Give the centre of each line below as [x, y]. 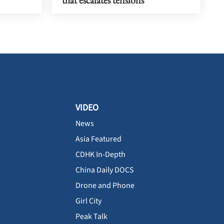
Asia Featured [98, 139]
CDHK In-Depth [100, 155]
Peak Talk [91, 217]
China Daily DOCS [105, 170]
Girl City [88, 201]
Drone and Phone [105, 186]
